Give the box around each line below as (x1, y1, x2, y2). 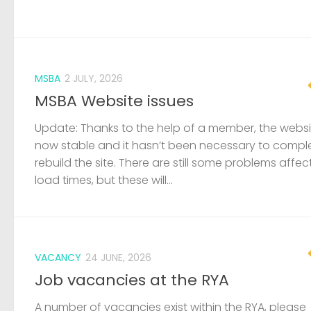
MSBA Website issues (35, 90, 194, 112)
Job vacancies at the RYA (35, 269, 229, 292)
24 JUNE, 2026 (85, 251, 151, 265)
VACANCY (35, 251, 81, 265)
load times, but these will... (35, 172, 173, 189)
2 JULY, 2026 (65, 71, 123, 85)
